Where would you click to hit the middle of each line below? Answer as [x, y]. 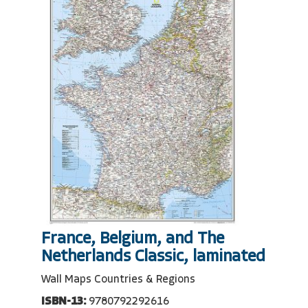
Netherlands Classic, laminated [153, 257]
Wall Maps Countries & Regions [118, 279]
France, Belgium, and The [133, 239]
